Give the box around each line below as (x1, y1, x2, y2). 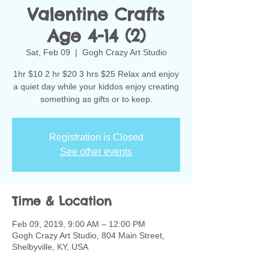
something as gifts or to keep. (40, 94, 153, 104)
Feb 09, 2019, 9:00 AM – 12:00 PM (12, 219, 145, 229)
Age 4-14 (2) (47, 25, 145, 46)
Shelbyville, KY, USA (12, 242, 88, 252)
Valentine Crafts (28, 4, 165, 25)
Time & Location (12, 193, 112, 208)
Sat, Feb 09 (25, 47, 70, 57)
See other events (60, 147, 132, 157)
